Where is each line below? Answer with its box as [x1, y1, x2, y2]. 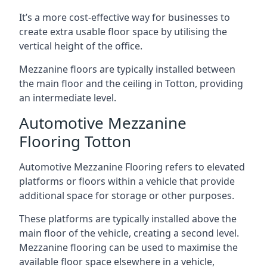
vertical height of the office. [19, 39, 142, 52]
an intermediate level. [19, 91, 116, 104]
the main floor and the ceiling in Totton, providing [19, 76, 243, 90]
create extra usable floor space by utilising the [19, 24, 227, 38]
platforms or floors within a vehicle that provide [19, 174, 235, 188]
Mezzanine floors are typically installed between [19, 62, 235, 76]
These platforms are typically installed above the [19, 212, 237, 225]
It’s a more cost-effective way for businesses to [19, 10, 230, 24]
